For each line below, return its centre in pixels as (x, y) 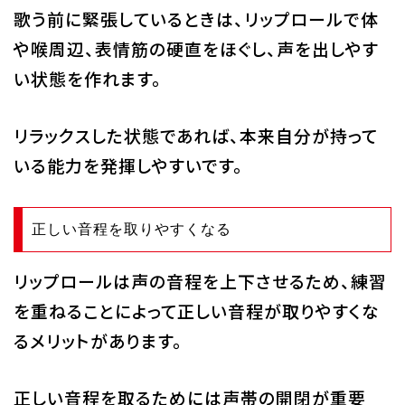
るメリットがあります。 (98, 340)
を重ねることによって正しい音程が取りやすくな (196, 310)
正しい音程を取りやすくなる (131, 229)
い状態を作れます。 (87, 78)
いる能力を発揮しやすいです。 (128, 165)
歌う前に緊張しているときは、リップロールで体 (196, 18)
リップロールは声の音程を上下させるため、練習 (200, 280)
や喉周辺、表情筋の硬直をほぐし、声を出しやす (196, 48)
